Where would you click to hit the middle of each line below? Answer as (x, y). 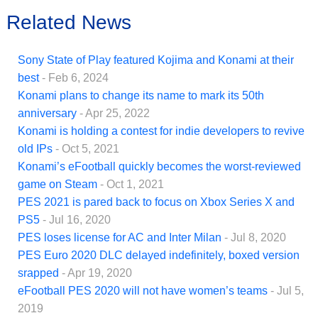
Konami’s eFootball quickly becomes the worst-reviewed (159, 167)
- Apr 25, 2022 (115, 114)
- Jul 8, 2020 (255, 238)
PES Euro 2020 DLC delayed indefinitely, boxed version (159, 256)
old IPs (35, 149)
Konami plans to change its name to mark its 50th (141, 96)
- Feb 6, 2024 (75, 78)
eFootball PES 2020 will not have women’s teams (143, 291)
